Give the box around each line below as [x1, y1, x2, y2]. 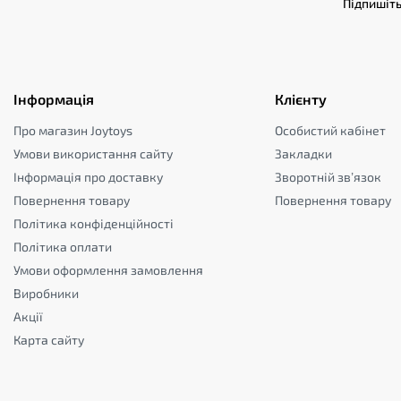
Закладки [274, 146, 332, 161]
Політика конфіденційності [13, 216, 174, 231]
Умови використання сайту [13, 146, 173, 161]
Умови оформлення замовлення [13, 262, 203, 277]
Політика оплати [13, 239, 112, 254]
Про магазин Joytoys [13, 123, 132, 138]
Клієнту [274, 90, 327, 107]
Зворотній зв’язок [274, 169, 381, 184]
